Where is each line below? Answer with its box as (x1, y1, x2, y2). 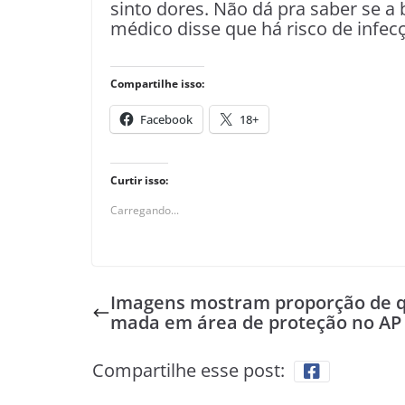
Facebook (140, 111, 193, 127)
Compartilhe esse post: (92, 358, 285, 382)
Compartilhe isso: (110, 76, 204, 91)
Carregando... (110, 202, 179, 218)
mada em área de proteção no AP (110, 310, 401, 334)
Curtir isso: (110, 173, 168, 188)
